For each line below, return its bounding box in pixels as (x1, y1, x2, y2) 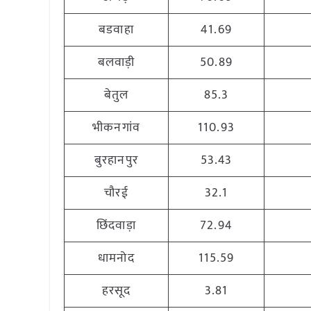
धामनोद (98, 248, 135, 269)
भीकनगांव (92, 117, 140, 138)
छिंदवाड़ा (96, 215, 136, 236)
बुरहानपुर (94, 150, 138, 171)
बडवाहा (99, 19, 134, 40)
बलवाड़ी (97, 52, 135, 73)
